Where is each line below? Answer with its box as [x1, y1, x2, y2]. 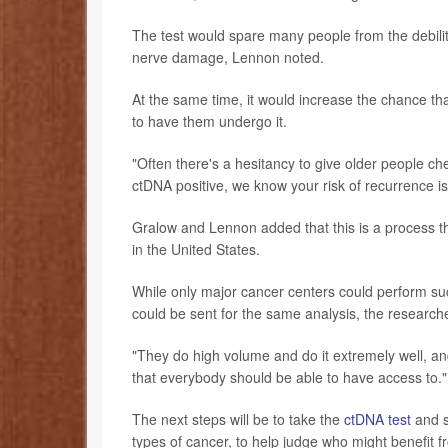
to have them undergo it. [132, 111, 287, 132]
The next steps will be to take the [132, 409, 344, 430]
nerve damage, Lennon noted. [132, 47, 324, 68]
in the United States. [132, 239, 260, 260]
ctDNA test [344, 409, 411, 430]
